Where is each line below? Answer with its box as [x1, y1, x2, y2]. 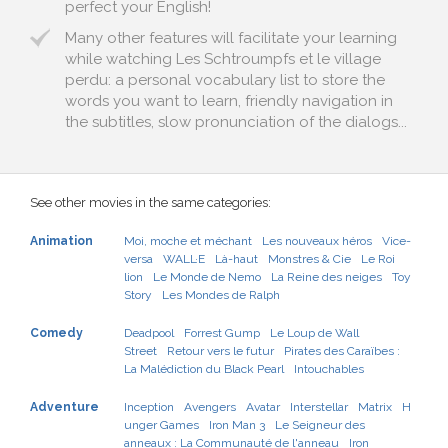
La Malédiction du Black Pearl [124, 362, 284, 376]
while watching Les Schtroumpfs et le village [65, 50, 381, 68]
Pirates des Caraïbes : [284, 344, 400, 358]
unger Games [124, 418, 199, 432]
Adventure [30, 400, 99, 414]
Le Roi [361, 252, 395, 266]
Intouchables [294, 362, 364, 376]
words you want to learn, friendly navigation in [65, 92, 393, 110]
